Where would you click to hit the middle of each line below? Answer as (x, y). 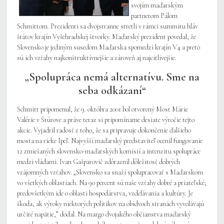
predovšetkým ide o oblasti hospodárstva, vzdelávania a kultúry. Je (105, 193)
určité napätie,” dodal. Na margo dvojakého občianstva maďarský (104, 214)
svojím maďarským (157, 5)
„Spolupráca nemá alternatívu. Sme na (112, 77)
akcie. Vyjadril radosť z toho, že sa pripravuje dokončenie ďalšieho (104, 130)
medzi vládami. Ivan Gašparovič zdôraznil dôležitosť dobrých (98, 162)
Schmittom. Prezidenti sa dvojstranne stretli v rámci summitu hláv (107, 26)
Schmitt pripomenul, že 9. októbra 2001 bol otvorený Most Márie (102, 109)
